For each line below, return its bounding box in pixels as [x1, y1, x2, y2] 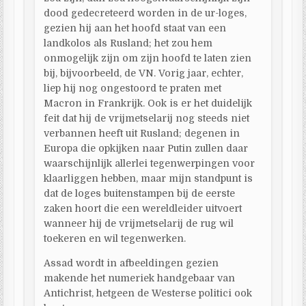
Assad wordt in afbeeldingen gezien [44, 257, 219, 268]
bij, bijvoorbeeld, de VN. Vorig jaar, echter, [44, 67, 244, 79]
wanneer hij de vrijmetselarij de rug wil [44, 217, 234, 229]
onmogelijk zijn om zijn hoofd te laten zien [44, 52, 252, 64]
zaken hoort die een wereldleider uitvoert [44, 202, 242, 214]
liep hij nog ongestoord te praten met [44, 82, 222, 94]
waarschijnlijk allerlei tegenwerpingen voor [44, 157, 255, 169]
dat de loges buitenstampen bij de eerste [44, 187, 236, 199]
